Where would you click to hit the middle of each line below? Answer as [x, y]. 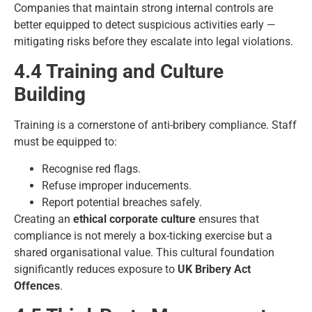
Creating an [44, 219]
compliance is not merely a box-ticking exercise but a [143, 235]
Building [50, 95]
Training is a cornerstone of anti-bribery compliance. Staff [155, 125]
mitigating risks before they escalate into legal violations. [154, 41]
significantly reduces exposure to [96, 269]
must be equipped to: [65, 142]
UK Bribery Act [214, 269]
